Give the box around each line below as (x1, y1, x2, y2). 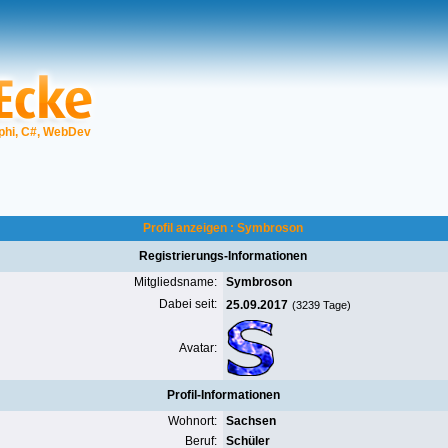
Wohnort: (168, 414, 220, 428)
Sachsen (226, 414, 276, 428)
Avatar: (179, 341, 220, 355)
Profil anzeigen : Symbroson (143, 221, 303, 235)
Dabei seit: (159, 297, 220, 311)
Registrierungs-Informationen (139, 249, 307, 263)
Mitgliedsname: (134, 275, 220, 289)
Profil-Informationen (166, 388, 280, 402)
